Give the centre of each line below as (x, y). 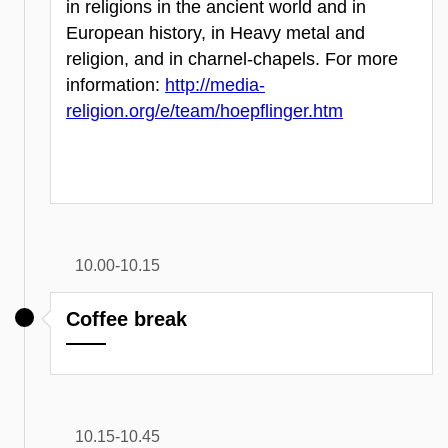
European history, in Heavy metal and (215, 32)
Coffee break (126, 318)
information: (115, 84)
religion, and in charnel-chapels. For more (232, 58)
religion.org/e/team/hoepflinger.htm (204, 110)
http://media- (215, 84)
